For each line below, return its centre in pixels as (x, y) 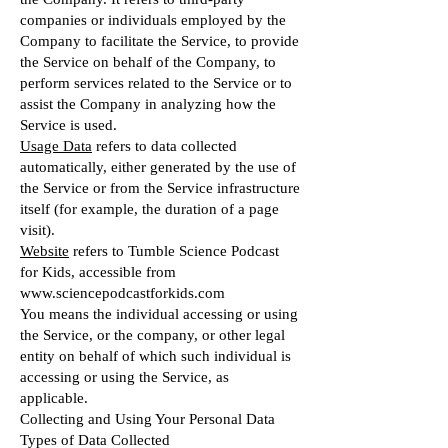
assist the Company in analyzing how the (148, 104)
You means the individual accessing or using (159, 314)
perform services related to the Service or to (156, 83)
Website (44, 251)
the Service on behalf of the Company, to (148, 62)
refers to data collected (164, 146)
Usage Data (56, 146)
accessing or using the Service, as (124, 377)
